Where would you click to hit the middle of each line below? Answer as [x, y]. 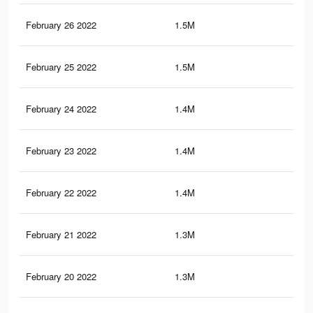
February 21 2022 [61, 235]
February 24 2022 [61, 109]
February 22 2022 [61, 193]
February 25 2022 [61, 67]
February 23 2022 [61, 151]
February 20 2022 [61, 277]
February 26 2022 [61, 25]
